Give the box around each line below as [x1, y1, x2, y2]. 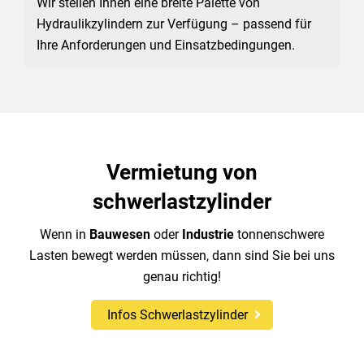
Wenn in [40, 227, 89, 242]
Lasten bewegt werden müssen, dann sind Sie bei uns [29, 248, 335, 263]
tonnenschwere [237, 227, 324, 242]
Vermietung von [106, 160, 258, 184]
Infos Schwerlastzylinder [107, 307, 248, 323]
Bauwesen [89, 227, 154, 242]
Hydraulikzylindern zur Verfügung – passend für [37, 16, 311, 32]
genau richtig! [143, 269, 221, 284]
